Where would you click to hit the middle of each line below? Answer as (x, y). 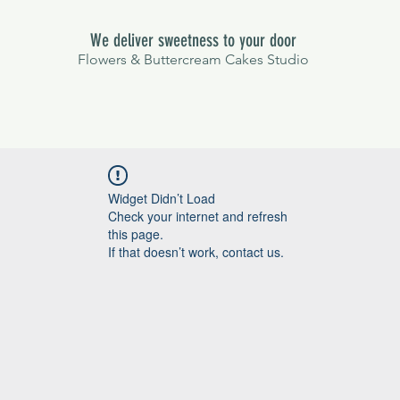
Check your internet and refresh (198, 216)
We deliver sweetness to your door (193, 40)
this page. (136, 234)
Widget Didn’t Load (162, 198)
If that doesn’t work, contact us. (196, 252)
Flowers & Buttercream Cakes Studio (193, 59)
